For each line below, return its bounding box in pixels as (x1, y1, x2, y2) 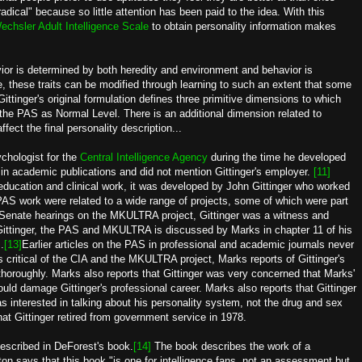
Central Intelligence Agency (80, 151, 208, 163)
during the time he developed (208, 151, 346, 163)
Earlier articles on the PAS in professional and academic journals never (22, 238, 354, 250)
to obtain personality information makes (149, 20, 336, 32)
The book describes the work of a (151, 340, 310, 352)
